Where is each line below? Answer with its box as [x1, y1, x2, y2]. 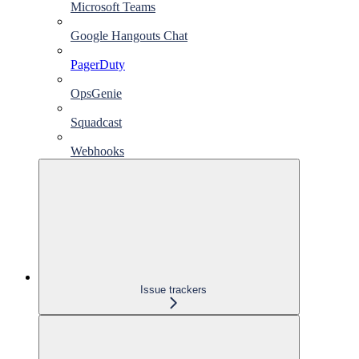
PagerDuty [71, 57, 125, 71]
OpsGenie [71, 86, 122, 100]
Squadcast [71, 115, 122, 129]
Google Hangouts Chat [71, 28, 188, 42]
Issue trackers [139, 283, 207, 296]
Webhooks [71, 143, 124, 158]
